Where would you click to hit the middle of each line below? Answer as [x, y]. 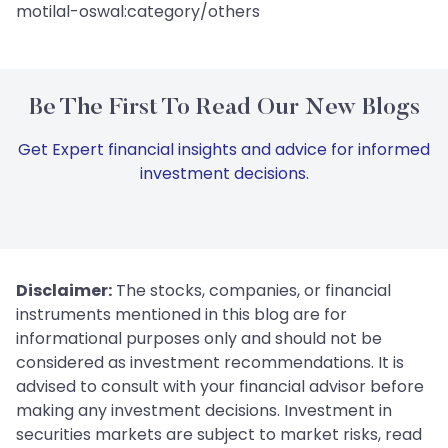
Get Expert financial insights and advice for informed [224, 150]
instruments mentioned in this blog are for [181, 315]
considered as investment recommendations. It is [210, 363]
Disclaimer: [64, 291]
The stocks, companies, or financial [251, 291]
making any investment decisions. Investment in [204, 411]
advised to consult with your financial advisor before [220, 387]
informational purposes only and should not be [199, 339]
